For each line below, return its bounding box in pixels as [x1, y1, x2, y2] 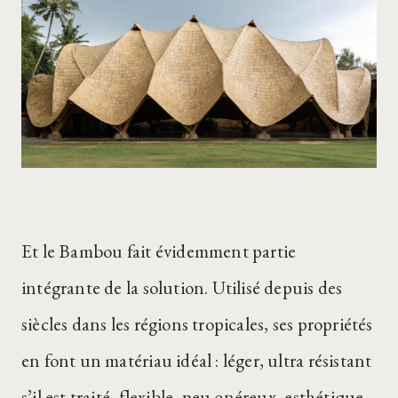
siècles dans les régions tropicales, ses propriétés [21, 312, 373, 337]
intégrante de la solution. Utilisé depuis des [21, 275, 343, 300]
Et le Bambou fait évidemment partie [21, 239, 297, 264]
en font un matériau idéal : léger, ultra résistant [21, 348, 372, 373]
